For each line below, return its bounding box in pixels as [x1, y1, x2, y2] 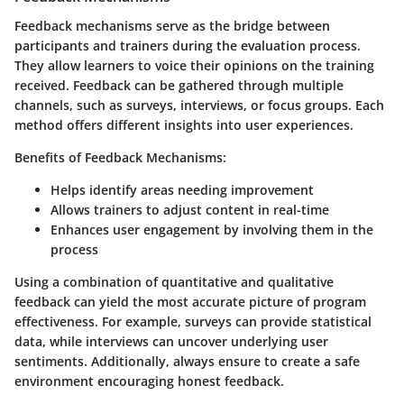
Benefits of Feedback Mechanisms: [14, 148, 226, 166]
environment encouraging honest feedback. [14, 372, 284, 390]
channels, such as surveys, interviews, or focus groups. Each [14, 96, 384, 114]
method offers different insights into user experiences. [14, 115, 353, 133]
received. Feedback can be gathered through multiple [14, 76, 344, 94]
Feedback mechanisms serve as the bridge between [14, 16, 330, 34]
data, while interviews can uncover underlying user [14, 332, 328, 350]
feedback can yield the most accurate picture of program [14, 292, 366, 310]
